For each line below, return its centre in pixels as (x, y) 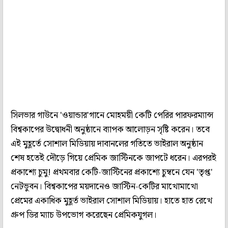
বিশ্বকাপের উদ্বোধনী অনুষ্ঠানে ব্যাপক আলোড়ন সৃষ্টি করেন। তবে (110, 130)
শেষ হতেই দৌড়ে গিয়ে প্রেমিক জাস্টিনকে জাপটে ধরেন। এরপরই (113, 159)
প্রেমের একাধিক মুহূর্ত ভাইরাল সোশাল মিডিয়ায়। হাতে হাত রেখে (111, 201)
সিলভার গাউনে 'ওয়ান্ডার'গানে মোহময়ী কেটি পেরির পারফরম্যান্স (112, 116)
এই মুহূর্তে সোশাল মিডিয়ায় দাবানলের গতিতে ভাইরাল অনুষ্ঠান (107, 144)
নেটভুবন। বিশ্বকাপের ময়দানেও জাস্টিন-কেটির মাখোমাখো (104, 187)
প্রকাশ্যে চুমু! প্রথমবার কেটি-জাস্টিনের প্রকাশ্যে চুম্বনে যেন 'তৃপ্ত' (112, 173)
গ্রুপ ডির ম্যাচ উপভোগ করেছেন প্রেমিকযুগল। (85, 216)
